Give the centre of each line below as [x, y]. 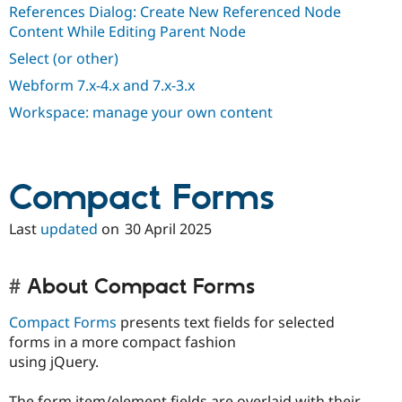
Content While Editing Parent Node [127, 32]
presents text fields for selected [226, 322]
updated [69, 229]
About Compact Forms [141, 288]
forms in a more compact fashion [122, 341]
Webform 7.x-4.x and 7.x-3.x [102, 86]
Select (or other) [64, 59]
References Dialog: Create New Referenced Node [175, 12]
